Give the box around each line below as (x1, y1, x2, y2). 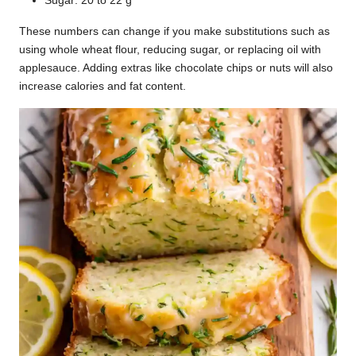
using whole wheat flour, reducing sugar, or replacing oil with (19, 43, 321, 56)
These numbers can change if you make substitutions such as (19, 25, 330, 37)
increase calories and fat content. (19, 79, 186, 92)
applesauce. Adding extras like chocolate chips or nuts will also (19, 61, 333, 74)
